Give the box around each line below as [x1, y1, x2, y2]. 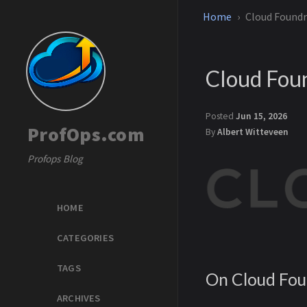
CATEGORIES [57, 231, 114, 244]
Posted [206, 110, 236, 122]
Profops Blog [27, 152, 83, 165]
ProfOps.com [27, 122, 145, 147]
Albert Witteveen [217, 126, 288, 138]
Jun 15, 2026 [236, 110, 287, 122]
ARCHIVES [57, 292, 101, 305]
